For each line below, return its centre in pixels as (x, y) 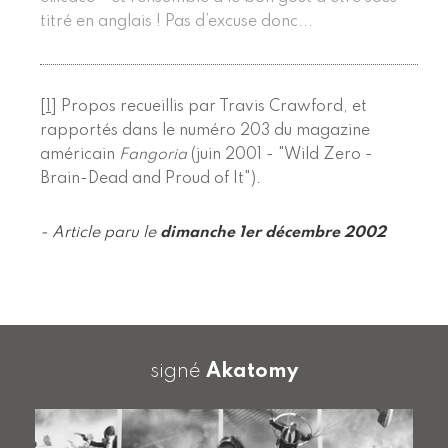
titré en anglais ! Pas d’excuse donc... (176, 21)
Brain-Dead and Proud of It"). (150, 178)
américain (79, 154)
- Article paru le (100, 232)
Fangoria (153, 154)
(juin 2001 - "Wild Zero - (280, 154)
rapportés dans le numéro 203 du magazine (205, 130)
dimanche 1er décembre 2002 (273, 232)
